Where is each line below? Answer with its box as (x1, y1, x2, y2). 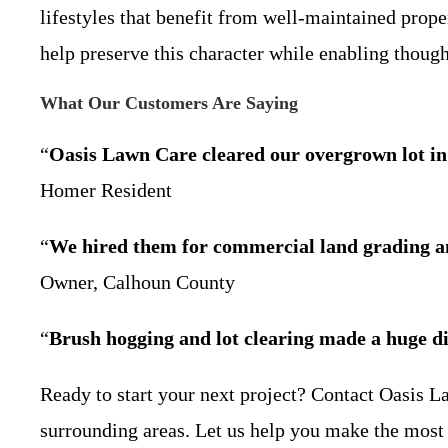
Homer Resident (40, 179, 172, 201)
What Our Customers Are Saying (40, 93, 298, 113)
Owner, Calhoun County (40, 271, 235, 293)
